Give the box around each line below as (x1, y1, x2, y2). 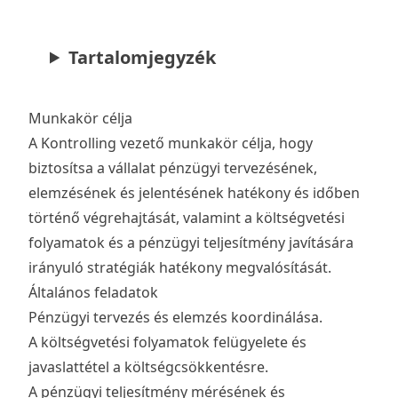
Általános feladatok (28, 282, 158, 302)
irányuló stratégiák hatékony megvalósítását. (28, 257, 331, 277)
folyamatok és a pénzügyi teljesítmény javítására (28, 232, 354, 252)
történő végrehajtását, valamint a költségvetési (28, 207, 345, 227)
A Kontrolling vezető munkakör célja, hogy (28, 132, 313, 153)
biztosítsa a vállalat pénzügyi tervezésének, (28, 157, 317, 178)
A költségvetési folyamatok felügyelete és (28, 331, 306, 352)
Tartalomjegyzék (68, 44, 217, 69)
